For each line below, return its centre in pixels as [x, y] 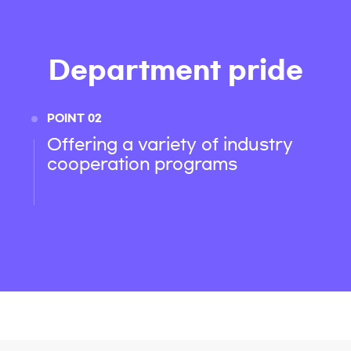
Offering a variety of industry [170, 144]
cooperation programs [142, 164]
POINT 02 [74, 119]
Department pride [175, 70]
